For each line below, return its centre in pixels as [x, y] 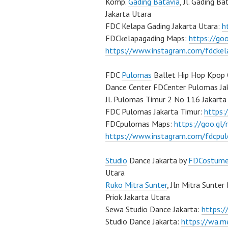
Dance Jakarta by [158, 160]
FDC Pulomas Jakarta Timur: [155, 111]
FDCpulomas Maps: [140, 124]
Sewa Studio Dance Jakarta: [153, 209]
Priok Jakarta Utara [138, 197]
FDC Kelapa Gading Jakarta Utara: [164, 26]
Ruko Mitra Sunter [136, 185]
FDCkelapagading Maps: [147, 38]
